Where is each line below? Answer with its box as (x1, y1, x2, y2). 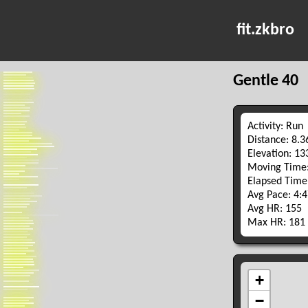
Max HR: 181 (247, 217, 305, 228)
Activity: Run (247, 120, 303, 132)
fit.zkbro (236, 22, 295, 38)
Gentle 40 (232, 73, 298, 89)
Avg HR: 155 (247, 203, 302, 214)
